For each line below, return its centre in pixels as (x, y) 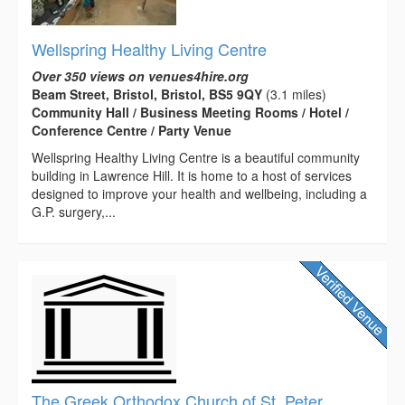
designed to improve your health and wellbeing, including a (199, 193)
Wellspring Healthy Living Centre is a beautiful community (196, 157)
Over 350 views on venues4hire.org (140, 75)
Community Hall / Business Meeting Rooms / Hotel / (190, 112)
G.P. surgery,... (74, 211)
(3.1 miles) (294, 94)
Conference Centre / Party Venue (132, 130)
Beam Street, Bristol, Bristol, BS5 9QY (147, 94)
